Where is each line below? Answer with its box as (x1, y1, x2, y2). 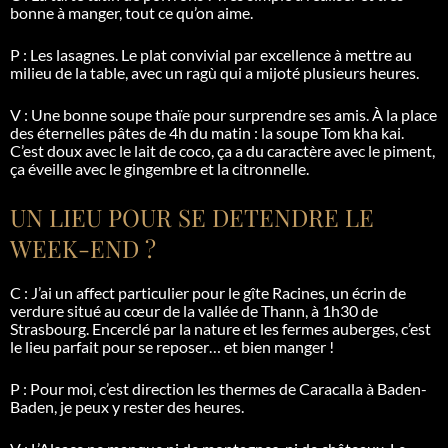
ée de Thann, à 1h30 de (222, 300, 378, 320)
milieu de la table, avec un (10, 62, 186, 82)
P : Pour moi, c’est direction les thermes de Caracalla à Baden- (10, 378, 427, 398)
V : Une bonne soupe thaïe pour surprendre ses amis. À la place (10, 104, 437, 124)
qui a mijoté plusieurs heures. (217, 62, 419, 82)
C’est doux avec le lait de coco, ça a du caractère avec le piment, (10, 140, 435, 160)
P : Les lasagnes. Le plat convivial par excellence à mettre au (10, 44, 412, 64)
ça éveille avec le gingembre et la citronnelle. (10, 158, 309, 178)
